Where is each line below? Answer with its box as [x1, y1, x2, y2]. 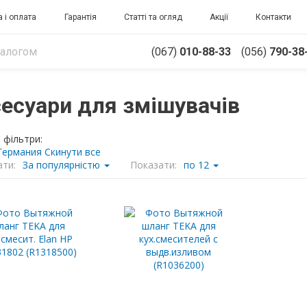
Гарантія [64, 12, 97, 22]
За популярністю [22, 158, 103, 171]
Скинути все [44, 145, 101, 158]
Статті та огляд [123, 12, 182, 22]
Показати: [130, 158, 177, 171]
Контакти [256, 12, 292, 22]
